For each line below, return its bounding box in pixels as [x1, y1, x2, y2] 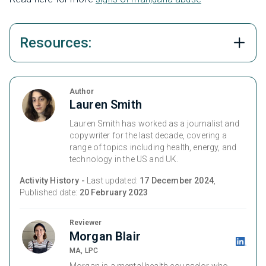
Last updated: [87, 175, 140, 185]
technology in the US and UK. [69, 154, 179, 164]
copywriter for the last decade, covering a [69, 130, 227, 140]
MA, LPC [69, 246, 99, 255]
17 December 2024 [140, 175, 214, 185]
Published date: [20, 187, 80, 197]
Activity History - [20, 175, 87, 185]
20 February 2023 [79, 187, 148, 197]
